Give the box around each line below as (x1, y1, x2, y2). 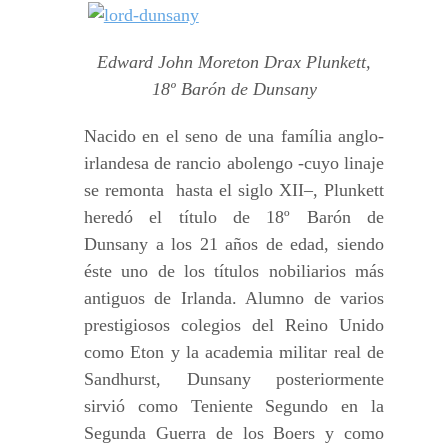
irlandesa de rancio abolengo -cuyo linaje (84, 153, 384, 173)
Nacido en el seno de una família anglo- (84, 126, 384, 146)
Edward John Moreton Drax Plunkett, (97, 52, 371, 72)
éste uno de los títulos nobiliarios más (84, 261, 384, 281)
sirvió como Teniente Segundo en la (84, 396, 384, 416)
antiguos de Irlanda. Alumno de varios (84, 288, 384, 308)
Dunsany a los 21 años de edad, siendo (84, 234, 384, 254)
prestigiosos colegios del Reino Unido (84, 315, 384, 335)
